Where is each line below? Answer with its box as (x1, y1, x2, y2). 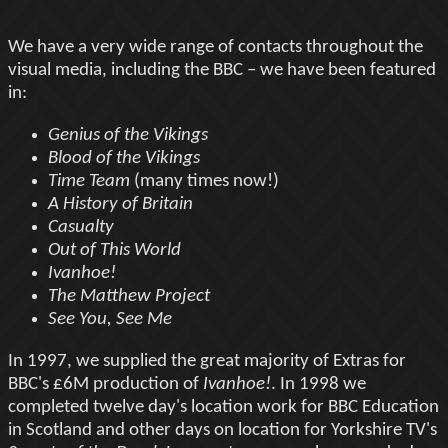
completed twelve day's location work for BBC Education (8, 397, 439, 417)
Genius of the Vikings (48, 125, 208, 145)
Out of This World (48, 240, 181, 260)
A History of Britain (48, 194, 193, 214)
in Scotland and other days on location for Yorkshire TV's (8, 420, 437, 440)
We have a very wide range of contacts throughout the (8, 37, 423, 57)
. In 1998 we (271, 374, 366, 394)
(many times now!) (130, 171, 279, 191)
